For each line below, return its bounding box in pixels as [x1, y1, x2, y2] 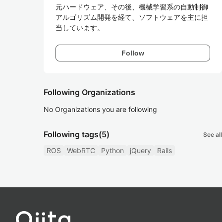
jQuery [130, 146, 151, 155]
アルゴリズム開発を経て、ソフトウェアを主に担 [55, 13, 208, 21]
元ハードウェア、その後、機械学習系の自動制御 [55, 2, 208, 11]
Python [101, 146, 124, 155]
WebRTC [67, 146, 95, 155]
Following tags [44, 129, 99, 139]
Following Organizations [44, 87, 135, 97]
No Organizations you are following [44, 105, 157, 113]
